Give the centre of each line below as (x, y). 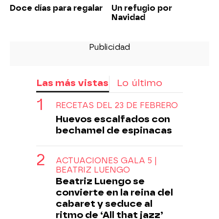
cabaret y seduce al (104, 203)
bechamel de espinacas (114, 130)
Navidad (128, 17)
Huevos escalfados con (113, 119)
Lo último (140, 83)
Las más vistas (72, 83)
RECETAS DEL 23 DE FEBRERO (117, 105)
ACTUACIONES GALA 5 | (106, 160)
